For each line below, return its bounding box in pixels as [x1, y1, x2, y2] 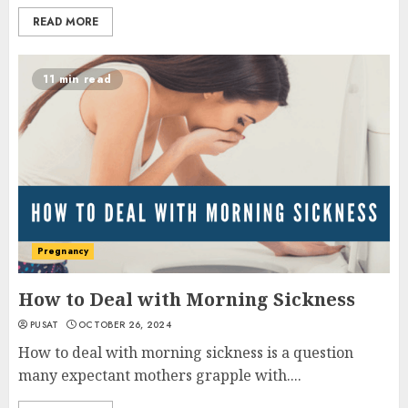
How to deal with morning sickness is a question [18, 342, 353, 362]
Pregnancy [37, 244, 88, 258]
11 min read [43, 71, 112, 87]
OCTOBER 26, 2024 [78, 318, 171, 331]
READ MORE [33, 14, 98, 30]
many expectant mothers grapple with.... [18, 365, 301, 385]
